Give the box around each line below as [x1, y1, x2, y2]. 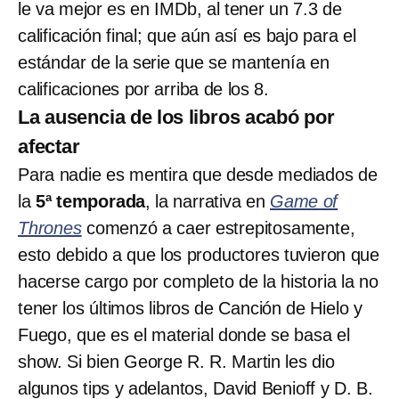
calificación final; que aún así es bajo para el [18, 25, 356, 45]
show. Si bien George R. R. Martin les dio [18, 351, 335, 371]
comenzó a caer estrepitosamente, [81, 217, 355, 238]
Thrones [18, 217, 82, 238]
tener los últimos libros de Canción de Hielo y [18, 297, 362, 318]
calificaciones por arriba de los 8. [18, 78, 269, 99]
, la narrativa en [145, 191, 271, 211]
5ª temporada [36, 191, 146, 211]
